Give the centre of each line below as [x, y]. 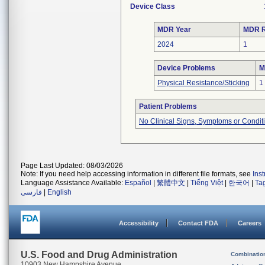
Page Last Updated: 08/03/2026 [72, 166]
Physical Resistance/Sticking [203, 83]
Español [138, 183]
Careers [250, 223]
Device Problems [186, 68]
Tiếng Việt [207, 183]
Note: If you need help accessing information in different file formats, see [137, 174]
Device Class [153, 7]
